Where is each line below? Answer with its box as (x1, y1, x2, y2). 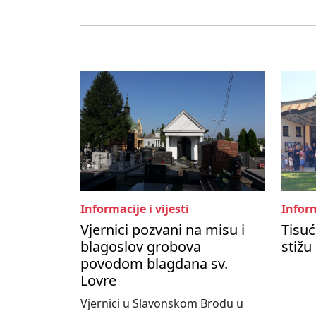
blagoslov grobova (80, 237, 201, 257)
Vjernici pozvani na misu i (80, 220, 245, 240)
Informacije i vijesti (80, 201, 189, 217)
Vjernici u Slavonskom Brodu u (80, 296, 243, 312)
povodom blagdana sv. (80, 254, 228, 274)
